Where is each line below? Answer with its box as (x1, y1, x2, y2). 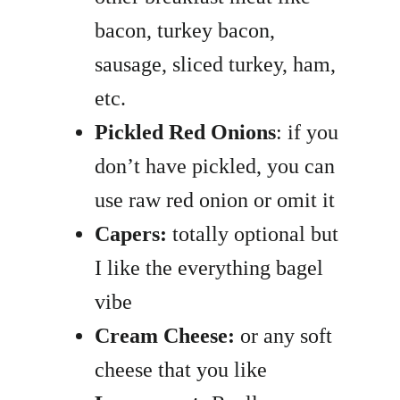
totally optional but (167, 222, 339, 246)
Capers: (95, 222, 168, 246)
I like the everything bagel (95, 256, 324, 280)
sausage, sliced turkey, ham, (95, 53, 337, 77)
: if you (276, 121, 339, 145)
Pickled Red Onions (95, 121, 277, 145)
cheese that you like (95, 358, 268, 382)
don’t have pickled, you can (95, 154, 336, 179)
